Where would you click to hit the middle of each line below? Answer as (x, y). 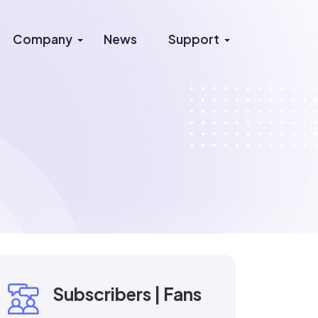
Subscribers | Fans (127, 294)
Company (43, 39)
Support (194, 39)
